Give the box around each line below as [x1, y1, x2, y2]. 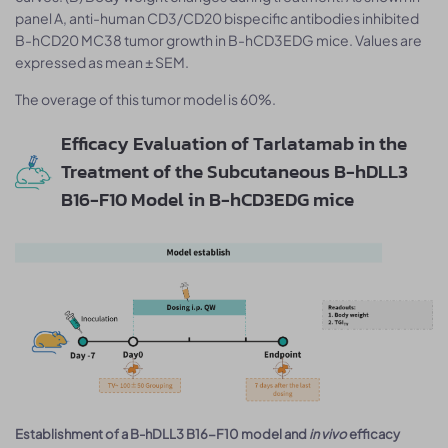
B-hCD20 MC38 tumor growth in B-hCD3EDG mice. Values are [15, 31, 422, 50]
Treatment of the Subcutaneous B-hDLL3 [60, 157, 408, 187]
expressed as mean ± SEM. [15, 53, 189, 72]
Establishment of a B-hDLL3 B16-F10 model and [15, 425, 309, 442]
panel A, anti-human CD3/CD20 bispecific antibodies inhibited [15, 9, 419, 28]
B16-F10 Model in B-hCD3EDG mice [60, 185, 354, 215]
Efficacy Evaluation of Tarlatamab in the [60, 129, 407, 159]
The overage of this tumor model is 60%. [15, 90, 276, 109]
